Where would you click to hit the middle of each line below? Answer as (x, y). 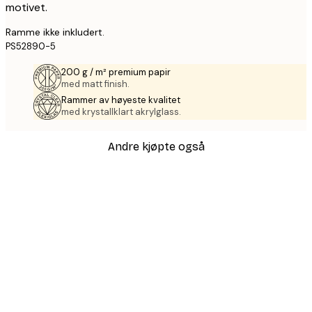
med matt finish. (95, 84)
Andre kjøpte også (156, 146)
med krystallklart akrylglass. (121, 111)
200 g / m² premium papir (116, 72)
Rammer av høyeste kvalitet (121, 100)
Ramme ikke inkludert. (55, 32)
